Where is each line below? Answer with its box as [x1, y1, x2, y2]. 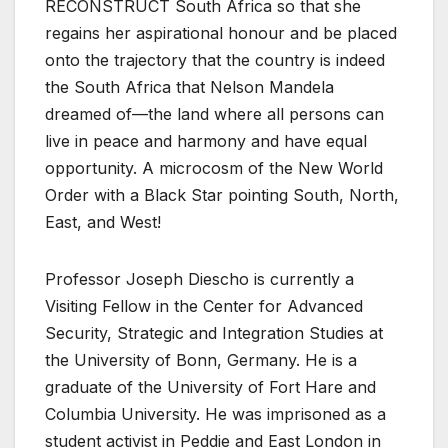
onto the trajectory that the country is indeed [45, 50, 385, 71]
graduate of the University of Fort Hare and [45, 377, 376, 398]
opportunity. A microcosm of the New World [45, 158, 383, 179]
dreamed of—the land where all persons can [45, 104, 384, 125]
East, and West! [45, 212, 161, 233]
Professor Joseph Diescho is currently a [45, 269, 354, 290]
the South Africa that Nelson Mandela [45, 77, 334, 98]
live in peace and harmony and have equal [45, 131, 367, 152]
